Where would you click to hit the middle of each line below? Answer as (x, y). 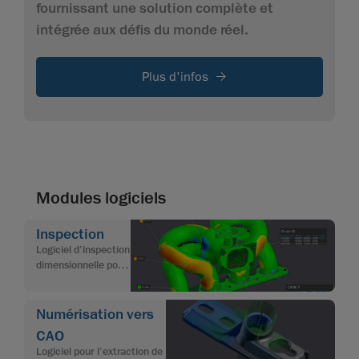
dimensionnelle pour (82, 265)
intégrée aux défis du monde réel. (142, 30)
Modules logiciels (101, 198)
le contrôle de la (73, 280)
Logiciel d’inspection (83, 250)
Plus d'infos (175, 77)
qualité (52, 295)
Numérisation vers (95, 315)
